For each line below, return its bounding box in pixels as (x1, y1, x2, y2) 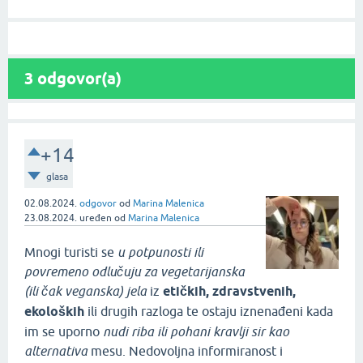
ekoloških (24, 304, 84, 320)
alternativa (24, 344, 88, 359)
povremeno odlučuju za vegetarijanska (24, 264, 245, 280)
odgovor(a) (33, 69, 122, 89)
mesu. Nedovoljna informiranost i (88, 344, 283, 359)
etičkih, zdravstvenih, (163, 284, 296, 300)
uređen (79, 212, 112, 224)
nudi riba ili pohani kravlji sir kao (103, 324, 289, 340)
